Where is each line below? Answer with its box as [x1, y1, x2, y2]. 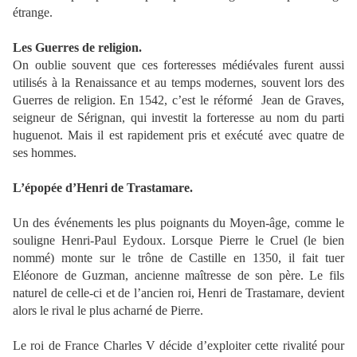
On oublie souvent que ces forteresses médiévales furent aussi [13, 58, 344, 73]
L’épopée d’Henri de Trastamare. [13, 181, 193, 195]
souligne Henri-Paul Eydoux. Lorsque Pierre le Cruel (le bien [13, 233, 344, 248]
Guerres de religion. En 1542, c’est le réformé [13, 93, 253, 108]
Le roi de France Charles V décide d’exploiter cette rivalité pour [13, 339, 344, 353]
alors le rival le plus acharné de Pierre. [13, 304, 203, 318]
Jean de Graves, [257, 93, 345, 108]
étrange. [13, 6, 53, 20]
